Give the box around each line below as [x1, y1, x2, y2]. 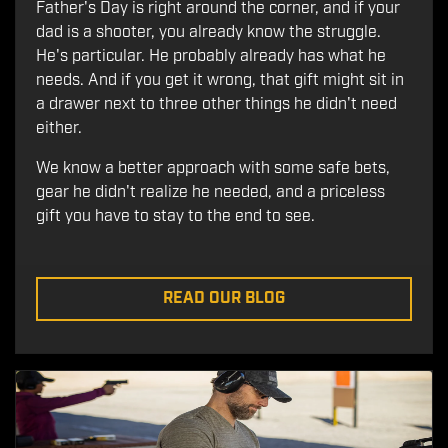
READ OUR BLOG [163, 287, 285, 309]
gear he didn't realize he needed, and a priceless [36, 181, 385, 203]
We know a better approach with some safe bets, [36, 157, 390, 179]
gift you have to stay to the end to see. [36, 205, 319, 227]
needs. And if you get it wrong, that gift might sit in [36, 69, 404, 91]
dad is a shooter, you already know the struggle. [36, 21, 381, 43]
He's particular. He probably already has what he [36, 45, 386, 67]
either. [36, 117, 82, 139]
